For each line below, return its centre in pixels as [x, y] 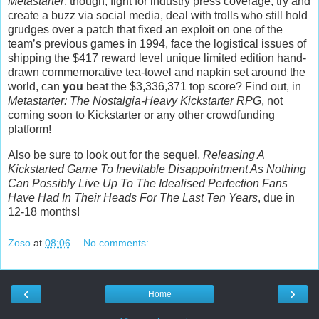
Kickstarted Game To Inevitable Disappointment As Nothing [157, 169]
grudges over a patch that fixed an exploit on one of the [145, 30]
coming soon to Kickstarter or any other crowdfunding [141, 115]
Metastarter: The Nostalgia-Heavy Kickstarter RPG [135, 101]
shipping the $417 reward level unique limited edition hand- [157, 58]
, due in [276, 198]
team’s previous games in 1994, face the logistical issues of [157, 44]
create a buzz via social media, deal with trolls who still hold [158, 16]
